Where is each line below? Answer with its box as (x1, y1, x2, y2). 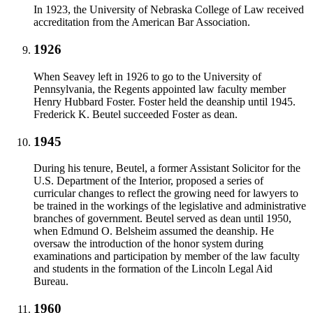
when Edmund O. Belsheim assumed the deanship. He (34, 225, 274, 238)
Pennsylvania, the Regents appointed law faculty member (34, 82, 286, 95)
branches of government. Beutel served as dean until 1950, (34, 212, 291, 225)
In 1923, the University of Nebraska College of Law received (34, 3, 304, 16)
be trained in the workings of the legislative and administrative (34, 200, 306, 212)
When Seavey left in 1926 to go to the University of (34, 70, 261, 82)
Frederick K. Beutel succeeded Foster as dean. (34, 108, 238, 120)
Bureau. (34, 275, 68, 288)
